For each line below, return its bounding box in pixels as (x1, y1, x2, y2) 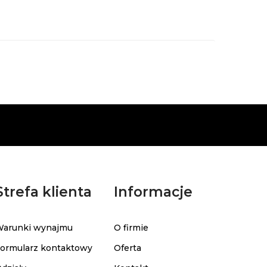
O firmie (113, 222, 148, 233)
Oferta (113, 242, 141, 253)
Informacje (113, 183, 193, 200)
